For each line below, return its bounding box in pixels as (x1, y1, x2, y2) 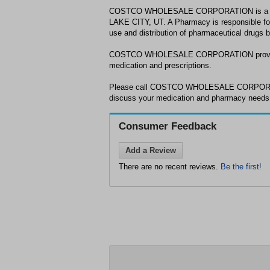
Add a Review (125, 146, 176, 155)
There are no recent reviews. (119, 162, 221, 171)
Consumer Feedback (119, 121, 216, 132)
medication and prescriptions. (109, 61, 212, 70)
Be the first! (221, 162, 262, 171)
